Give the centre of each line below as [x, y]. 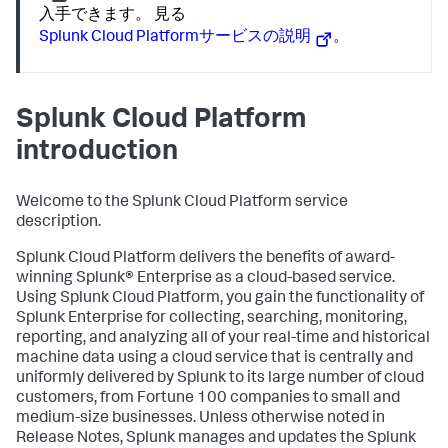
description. [58, 222]
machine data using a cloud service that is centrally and [214, 358]
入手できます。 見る [113, 16]
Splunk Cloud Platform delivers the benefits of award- [205, 258]
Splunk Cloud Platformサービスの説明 [175, 38]
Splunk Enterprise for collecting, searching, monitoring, [211, 318]
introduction [97, 152]
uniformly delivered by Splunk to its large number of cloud [220, 378]
